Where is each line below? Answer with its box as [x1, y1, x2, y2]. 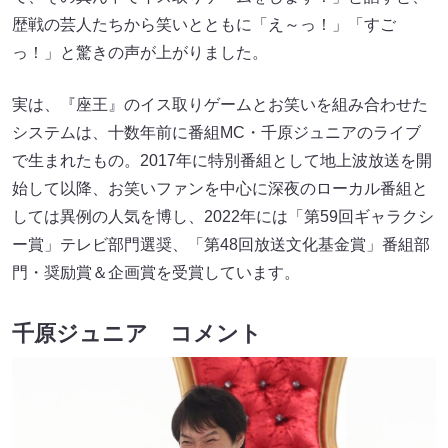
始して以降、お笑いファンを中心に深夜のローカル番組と [12, 180, 428, 198]
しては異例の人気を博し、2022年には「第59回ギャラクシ [12, 208, 434, 226]
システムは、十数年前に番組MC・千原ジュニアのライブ [12, 124, 421, 142]
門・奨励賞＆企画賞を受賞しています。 [12, 264, 300, 282]
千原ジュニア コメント [12, 321, 262, 347]
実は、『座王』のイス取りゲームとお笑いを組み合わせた [12, 96, 428, 114]
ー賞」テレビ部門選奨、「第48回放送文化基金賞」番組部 [12, 236, 430, 254]
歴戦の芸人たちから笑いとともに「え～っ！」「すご [12, 16, 396, 34]
